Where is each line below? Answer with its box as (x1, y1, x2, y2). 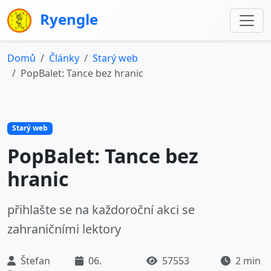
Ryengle (36, 9, 99, 29)
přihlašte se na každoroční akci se (7, 201, 195, 218)
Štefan (18, 253, 50, 267)
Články (49, 51, 79, 65)
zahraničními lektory (7, 220, 121, 237)
